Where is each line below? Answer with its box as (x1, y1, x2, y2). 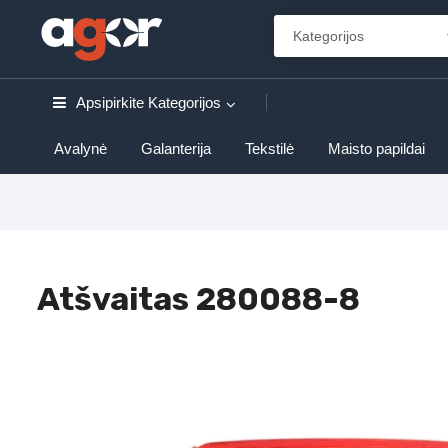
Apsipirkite (76, 94, 144, 111)
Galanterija (141, 140, 211, 157)
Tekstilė (245, 140, 294, 157)
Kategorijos (148, 94, 221, 111)
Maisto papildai (328, 140, 425, 157)
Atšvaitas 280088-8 (37, 280, 360, 318)
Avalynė (54, 140, 107, 157)
